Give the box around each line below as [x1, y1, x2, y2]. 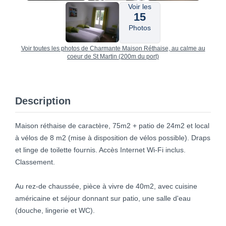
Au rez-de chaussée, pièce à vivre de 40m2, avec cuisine [15, 182, 197, 190]
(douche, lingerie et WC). [15, 206, 95, 214]
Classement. [15, 157, 55, 166]
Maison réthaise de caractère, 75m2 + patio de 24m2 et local [15, 121, 209, 130]
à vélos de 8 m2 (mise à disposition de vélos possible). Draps [15, 133, 210, 142]
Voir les [128, 3, 152, 11]
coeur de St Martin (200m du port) [67, 52, 159, 60]
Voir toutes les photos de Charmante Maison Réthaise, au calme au [21, 44, 205, 52]
